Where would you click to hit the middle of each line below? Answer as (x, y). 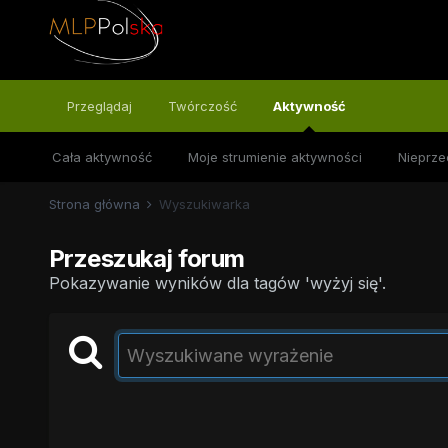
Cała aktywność (101, 157)
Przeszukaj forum (146, 258)
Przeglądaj (99, 106)
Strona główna (96, 204)
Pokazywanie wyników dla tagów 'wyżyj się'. (217, 283)
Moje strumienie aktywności (274, 157)
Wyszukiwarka (204, 204)
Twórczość (202, 106)
